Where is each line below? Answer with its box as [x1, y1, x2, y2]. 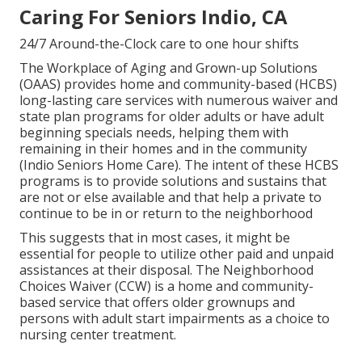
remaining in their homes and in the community [19, 140, 307, 158]
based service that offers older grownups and [19, 293, 295, 312]
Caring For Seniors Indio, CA [19, 3, 288, 31]
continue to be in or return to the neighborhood [19, 204, 313, 223]
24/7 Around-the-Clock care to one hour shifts [19, 35, 299, 53]
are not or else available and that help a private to [19, 188, 322, 207]
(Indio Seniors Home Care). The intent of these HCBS [19, 156, 339, 175]
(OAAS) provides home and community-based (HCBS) [19, 75, 337, 94]
